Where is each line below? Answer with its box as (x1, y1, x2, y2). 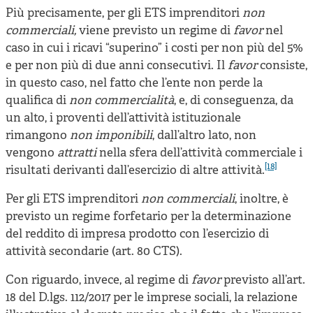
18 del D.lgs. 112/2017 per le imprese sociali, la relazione (6, 290, 298, 305)
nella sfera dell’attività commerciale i (99, 145, 303, 161)
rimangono (6, 128, 70, 143)
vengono (6, 145, 57, 161)
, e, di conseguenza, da (174, 93, 293, 108)
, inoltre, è (235, 191, 289, 207)
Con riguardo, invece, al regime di (6, 272, 191, 288)
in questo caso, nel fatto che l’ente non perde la (6, 75, 263, 91)
